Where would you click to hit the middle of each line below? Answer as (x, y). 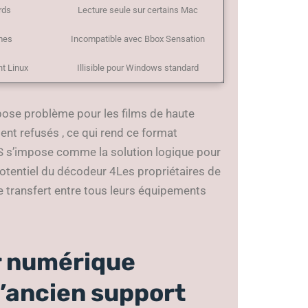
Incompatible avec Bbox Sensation (138, 38)
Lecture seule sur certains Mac (138, 10)
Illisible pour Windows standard (138, 67)
